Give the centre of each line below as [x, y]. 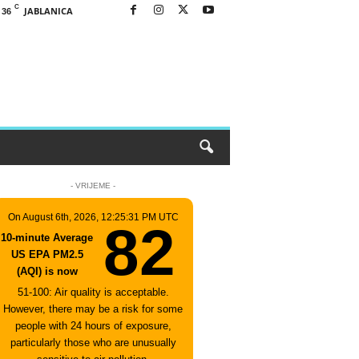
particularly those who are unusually [93, 343]
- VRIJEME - [93, 186]
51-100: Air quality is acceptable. [93, 292]
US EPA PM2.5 [47, 254]
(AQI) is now [47, 271]
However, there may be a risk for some [93, 309]
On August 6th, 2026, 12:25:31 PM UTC [93, 217]
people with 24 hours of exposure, [93, 326]
